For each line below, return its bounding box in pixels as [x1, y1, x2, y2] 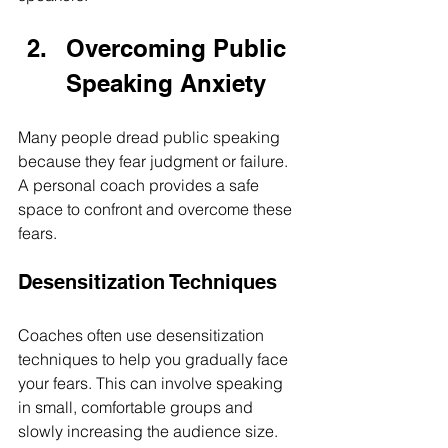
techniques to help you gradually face [18, 349, 292, 370]
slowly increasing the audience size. [18, 421, 282, 442]
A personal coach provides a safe [18, 175, 263, 196]
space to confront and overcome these [18, 199, 296, 220]
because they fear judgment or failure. [18, 151, 292, 172]
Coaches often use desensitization [18, 325, 268, 346]
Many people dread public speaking [18, 127, 284, 148]
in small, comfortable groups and [18, 397, 257, 418]
